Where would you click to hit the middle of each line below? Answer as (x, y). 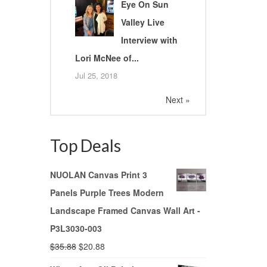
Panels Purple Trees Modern (107, 193)
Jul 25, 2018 (96, 76)
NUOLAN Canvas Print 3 (98, 175)
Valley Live (142, 22)
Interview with (149, 40)
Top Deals (85, 146)
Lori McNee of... (107, 58)
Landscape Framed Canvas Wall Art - (125, 211)
